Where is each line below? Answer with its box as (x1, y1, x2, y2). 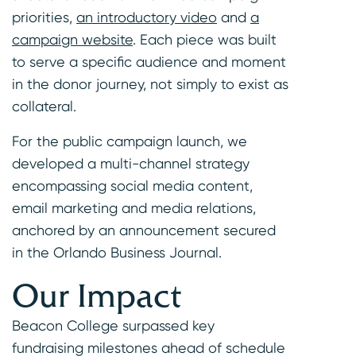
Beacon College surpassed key (12, 317, 215, 335)
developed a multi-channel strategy (12, 155, 250, 172)
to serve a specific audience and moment (12, 53, 286, 71)
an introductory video (76, 9, 217, 26)
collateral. (12, 98, 76, 115)
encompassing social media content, (12, 177, 253, 195)
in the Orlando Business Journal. (12, 244, 222, 261)
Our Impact (12, 276, 181, 315)
